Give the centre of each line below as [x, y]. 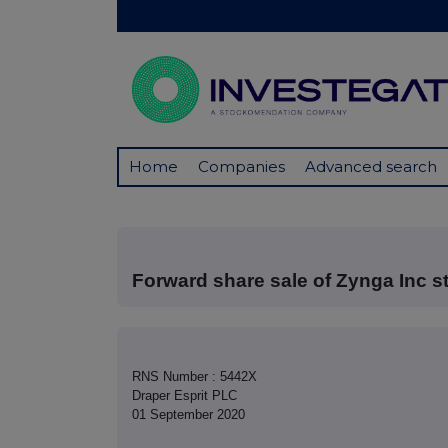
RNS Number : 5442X [194, 376]
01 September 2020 [188, 414]
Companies [241, 167]
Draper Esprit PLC [184, 395]
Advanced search [371, 167]
